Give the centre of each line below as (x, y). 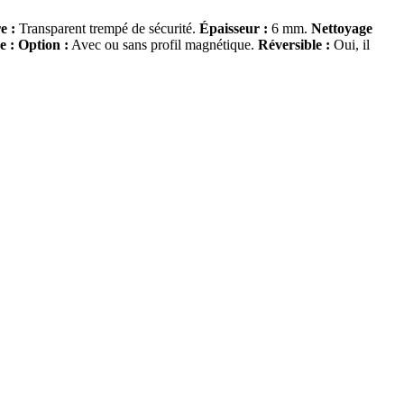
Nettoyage (342, 29)
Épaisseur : (234, 29)
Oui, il (350, 45)
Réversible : (294, 45)
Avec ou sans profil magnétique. (163, 45)
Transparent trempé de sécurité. (107, 29)
